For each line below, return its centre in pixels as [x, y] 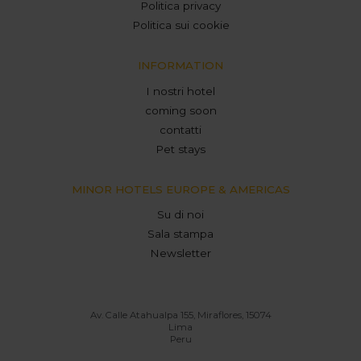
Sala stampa [180, 234]
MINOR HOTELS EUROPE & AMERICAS [180, 189]
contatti [180, 129]
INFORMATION [180, 66]
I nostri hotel [180, 91]
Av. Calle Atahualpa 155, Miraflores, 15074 [180, 315]
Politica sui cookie [180, 25]
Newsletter [180, 253]
